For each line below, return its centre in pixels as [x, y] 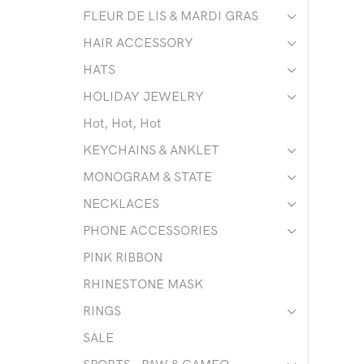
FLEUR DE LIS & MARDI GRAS [171, 16]
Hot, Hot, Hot [122, 123]
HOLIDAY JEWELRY [143, 96]
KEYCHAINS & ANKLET [151, 150]
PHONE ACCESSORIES [150, 230]
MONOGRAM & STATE [147, 177]
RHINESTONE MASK [143, 284]
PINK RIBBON [123, 257]
